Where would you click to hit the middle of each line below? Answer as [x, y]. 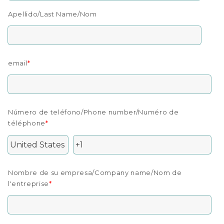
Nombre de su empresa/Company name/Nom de [95, 172]
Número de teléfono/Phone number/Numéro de [93, 112]
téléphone [27, 123]
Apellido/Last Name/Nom [53, 14]
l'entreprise [28, 183]
